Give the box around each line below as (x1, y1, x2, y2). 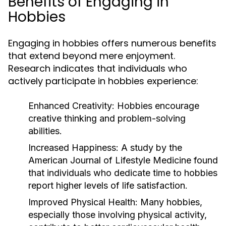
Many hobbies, (138, 197, 202, 207)
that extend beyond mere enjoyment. (8, 49, 175, 62)
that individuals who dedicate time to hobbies (28, 167, 217, 178)
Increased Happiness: (28, 142, 119, 153)
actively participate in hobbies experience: (8, 75, 198, 87)
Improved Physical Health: (28, 197, 138, 207)
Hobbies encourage (115, 100, 199, 111)
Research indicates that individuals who (8, 62, 187, 75)
